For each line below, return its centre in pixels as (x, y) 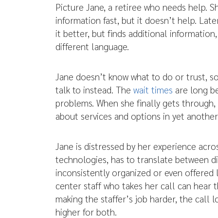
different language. (92, 46)
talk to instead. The (94, 90)
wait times (153, 90)
